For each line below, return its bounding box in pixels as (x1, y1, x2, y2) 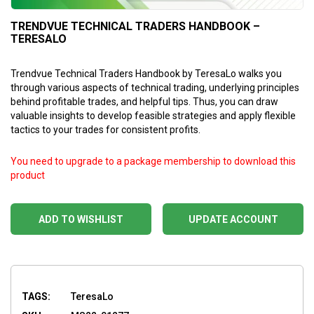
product (11, 169, 45, 181)
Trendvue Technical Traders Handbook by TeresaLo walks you (11, 67, 282, 79)
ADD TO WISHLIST (39, 213, 123, 225)
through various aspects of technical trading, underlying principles (11, 81, 299, 93)
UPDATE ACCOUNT (188, 213, 278, 225)
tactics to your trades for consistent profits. (11, 123, 200, 135)
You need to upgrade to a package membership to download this (11, 155, 296, 167)
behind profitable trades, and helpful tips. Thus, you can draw (11, 95, 278, 107)
